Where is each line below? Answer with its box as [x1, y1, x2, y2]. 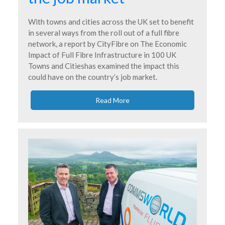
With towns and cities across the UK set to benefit [28, 17, 194, 26]
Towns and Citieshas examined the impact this [28, 61, 179, 70]
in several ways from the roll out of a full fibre [28, 28, 179, 37]
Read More [95, 96, 130, 104]
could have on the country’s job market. [28, 72, 157, 81]
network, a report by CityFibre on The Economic [28, 39, 187, 48]
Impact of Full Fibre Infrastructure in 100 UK [28, 50, 176, 59]
